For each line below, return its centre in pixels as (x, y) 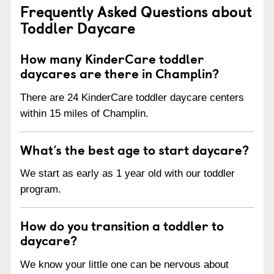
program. (41, 190)
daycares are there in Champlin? (120, 72)
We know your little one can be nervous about (124, 265)
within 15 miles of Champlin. (84, 113)
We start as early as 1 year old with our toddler (128, 174)
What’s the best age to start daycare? (135, 149)
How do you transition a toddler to (122, 225)
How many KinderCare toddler (112, 58)
